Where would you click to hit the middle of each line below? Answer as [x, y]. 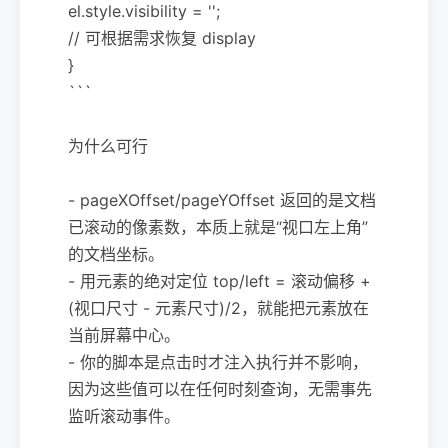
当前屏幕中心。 [124, 334]
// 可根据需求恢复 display [162, 37]
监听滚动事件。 [124, 415]
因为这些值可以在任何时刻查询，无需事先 [220, 388]
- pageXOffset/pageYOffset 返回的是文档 [222, 199]
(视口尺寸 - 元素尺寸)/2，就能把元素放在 [218, 307]
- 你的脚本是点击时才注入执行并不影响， [218, 361]
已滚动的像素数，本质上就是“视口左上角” [218, 226]
